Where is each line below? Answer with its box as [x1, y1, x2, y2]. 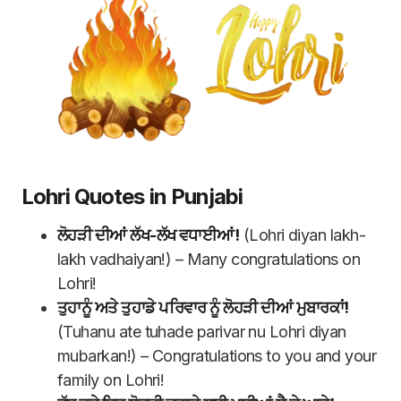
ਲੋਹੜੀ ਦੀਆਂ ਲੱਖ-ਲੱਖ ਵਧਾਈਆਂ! [57, 226, 240, 245]
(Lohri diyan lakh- [239, 226, 366, 245]
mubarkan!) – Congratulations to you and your [57, 346, 377, 366]
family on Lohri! [57, 371, 165, 390]
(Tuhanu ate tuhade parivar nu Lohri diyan [57, 322, 346, 342]
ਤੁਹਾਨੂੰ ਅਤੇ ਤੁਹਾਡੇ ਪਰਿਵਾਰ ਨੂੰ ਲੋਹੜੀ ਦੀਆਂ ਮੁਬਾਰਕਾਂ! [57, 298, 349, 318]
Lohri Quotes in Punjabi [21, 183, 243, 210]
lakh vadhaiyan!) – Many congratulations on [57, 250, 361, 269]
